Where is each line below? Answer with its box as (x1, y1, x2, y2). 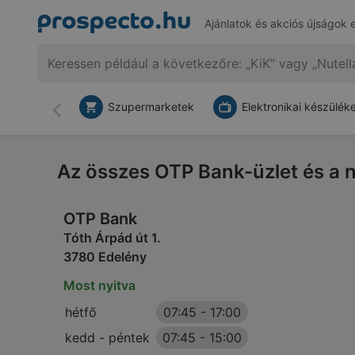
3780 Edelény (63, 249, 147, 265)
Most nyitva (63, 277, 136, 293)
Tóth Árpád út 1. (63, 230, 161, 246)
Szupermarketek (108, 100, 194, 113)
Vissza (55, 109, 95, 125)
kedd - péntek (65, 330, 150, 345)
